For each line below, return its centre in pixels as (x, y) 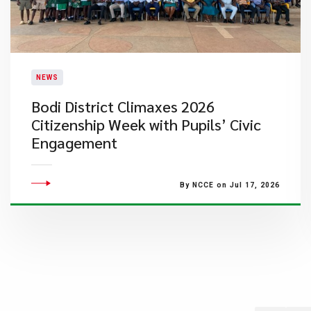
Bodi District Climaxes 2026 (123, 106)
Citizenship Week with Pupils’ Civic (146, 124)
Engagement (74, 142)
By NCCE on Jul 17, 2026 (229, 185)
